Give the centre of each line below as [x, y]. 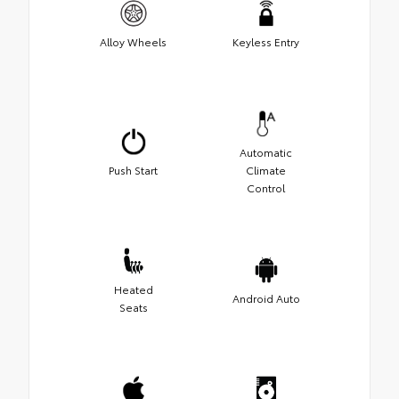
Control [266, 187]
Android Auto [266, 297]
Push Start [133, 169]
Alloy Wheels [133, 41]
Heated [133, 289]
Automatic [266, 151]
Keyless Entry [266, 41]
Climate [266, 169]
